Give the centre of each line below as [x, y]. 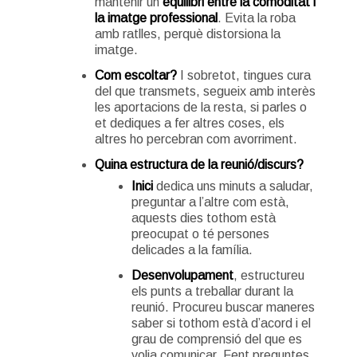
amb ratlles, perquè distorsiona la [187, 33]
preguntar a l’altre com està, [210, 202]
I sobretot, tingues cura [243, 75]
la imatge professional [156, 18]
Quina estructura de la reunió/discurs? [199, 164]
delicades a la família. [192, 249]
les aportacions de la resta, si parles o [200, 107]
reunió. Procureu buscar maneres [223, 307]
